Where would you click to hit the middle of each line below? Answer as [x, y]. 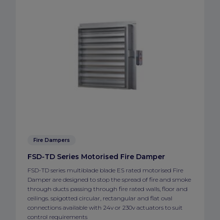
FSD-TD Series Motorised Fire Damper [96, 157]
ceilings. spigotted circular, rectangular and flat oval [100, 198]
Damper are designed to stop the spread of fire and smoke [109, 180]
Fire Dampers [52, 140]
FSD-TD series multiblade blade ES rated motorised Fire [105, 170]
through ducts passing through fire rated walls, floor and [108, 189]
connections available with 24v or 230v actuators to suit [105, 208]
